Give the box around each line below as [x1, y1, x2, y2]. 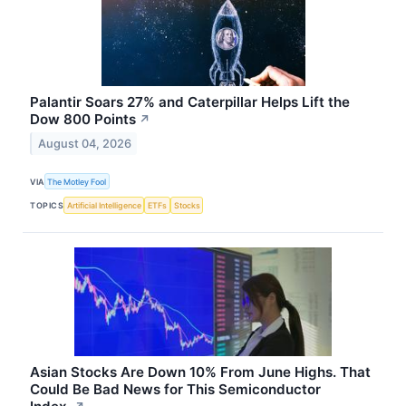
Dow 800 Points [30, 111, 137, 129]
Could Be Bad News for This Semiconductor [30, 380, 322, 398]
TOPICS [30, 200, 64, 211]
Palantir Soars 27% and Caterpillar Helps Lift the [30, 93, 351, 111]
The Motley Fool [47, 176, 107, 187]
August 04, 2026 [37, 137, 131, 151]
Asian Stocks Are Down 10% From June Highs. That [30, 362, 372, 381]
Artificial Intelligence [66, 200, 141, 211]
